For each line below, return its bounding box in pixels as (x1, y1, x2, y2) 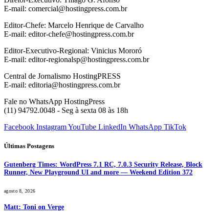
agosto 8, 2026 (4, 188, 36, 194)
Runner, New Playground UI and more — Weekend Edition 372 (4, 169, 193, 176)
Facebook (4, 122, 34, 131)
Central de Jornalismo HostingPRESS (4, 71, 121, 80)
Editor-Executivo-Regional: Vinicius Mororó (4, 46, 142, 55)
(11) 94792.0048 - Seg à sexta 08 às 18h (4, 106, 128, 114)
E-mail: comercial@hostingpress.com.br (4, 4, 127, 13)
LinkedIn (98, 122, 127, 131)
